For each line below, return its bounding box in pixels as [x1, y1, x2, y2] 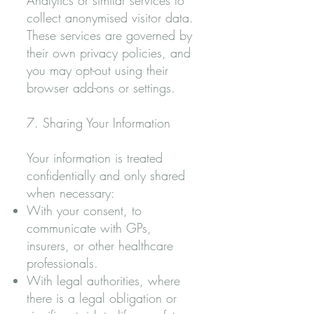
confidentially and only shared [27, 167, 185, 184]
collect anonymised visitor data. [27, 9, 193, 26]
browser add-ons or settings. [27, 79, 175, 96]
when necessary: [27, 184, 115, 201]
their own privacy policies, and [27, 44, 191, 61]
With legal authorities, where [27, 272, 180, 289]
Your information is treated [27, 149, 163, 166]
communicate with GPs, [27, 219, 151, 236]
